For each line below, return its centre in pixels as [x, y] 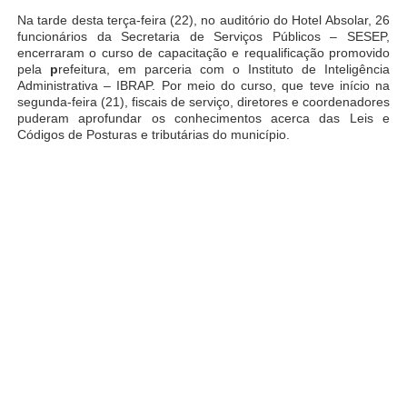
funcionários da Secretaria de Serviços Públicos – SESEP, [203, 37]
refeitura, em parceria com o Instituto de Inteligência [224, 69]
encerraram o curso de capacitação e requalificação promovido [203, 53]
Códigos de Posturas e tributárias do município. [153, 135]
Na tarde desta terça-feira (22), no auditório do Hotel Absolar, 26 [203, 20]
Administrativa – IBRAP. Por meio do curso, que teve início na [203, 86]
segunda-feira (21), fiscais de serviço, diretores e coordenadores [203, 102]
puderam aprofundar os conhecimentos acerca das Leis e [203, 119]
